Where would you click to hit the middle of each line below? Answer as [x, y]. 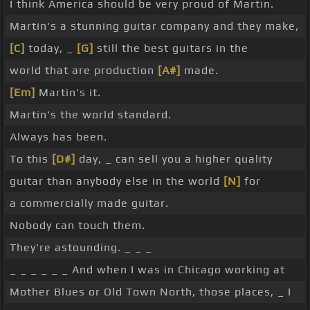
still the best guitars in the [171, 48]
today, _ [51, 48]
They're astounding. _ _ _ [81, 248]
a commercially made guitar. [89, 203]
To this [31, 159]
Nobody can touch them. [77, 226]
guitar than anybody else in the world [117, 181]
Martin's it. [68, 93]
